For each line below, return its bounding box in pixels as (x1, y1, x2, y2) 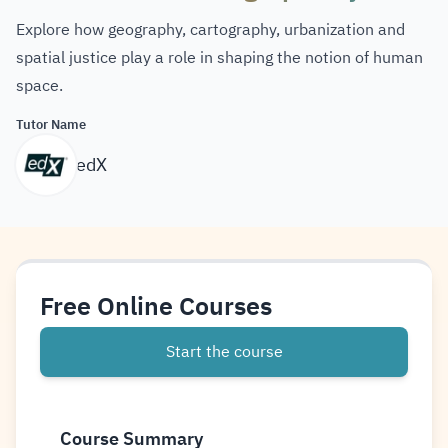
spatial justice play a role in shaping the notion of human (16, 46, 423, 70)
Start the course (165, 340, 283, 364)
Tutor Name (16, 115, 86, 134)
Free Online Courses (40, 288, 272, 325)
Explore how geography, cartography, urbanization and (16, 18, 405, 42)
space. (16, 74, 63, 98)
